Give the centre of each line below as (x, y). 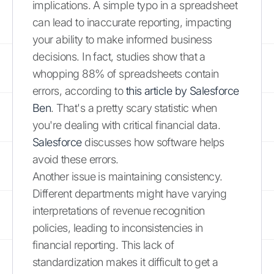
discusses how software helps (153, 142)
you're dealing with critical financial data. (127, 125)
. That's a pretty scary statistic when (134, 108)
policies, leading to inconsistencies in (118, 228)
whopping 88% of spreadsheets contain (126, 73)
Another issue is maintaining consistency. (128, 176)
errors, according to (79, 91)
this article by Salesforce (182, 91)
